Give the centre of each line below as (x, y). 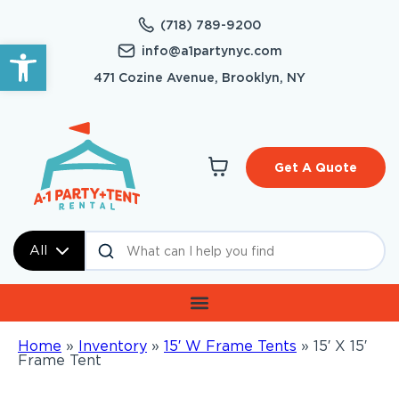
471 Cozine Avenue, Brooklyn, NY (199, 77)
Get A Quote (316, 168)
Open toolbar (59, 52)
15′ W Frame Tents (230, 346)
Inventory (113, 346)
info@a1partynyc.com (212, 51)
